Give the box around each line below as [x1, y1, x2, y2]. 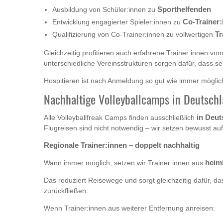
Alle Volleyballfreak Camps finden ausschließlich [44, 113, 197, 122]
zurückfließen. [44, 187, 88, 195]
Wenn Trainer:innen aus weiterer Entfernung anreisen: [44, 204, 215, 213]
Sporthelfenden [157, 5, 211, 14]
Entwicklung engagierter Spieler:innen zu [52, 18, 183, 26]
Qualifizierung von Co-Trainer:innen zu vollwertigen [52, 30, 215, 39]
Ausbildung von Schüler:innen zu [52, 5, 157, 14]
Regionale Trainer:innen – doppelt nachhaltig [44, 141, 200, 150]
